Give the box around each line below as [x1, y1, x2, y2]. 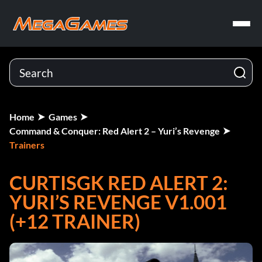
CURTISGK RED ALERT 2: [9, 171, 228, 194]
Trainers [9, 139, 44, 150]
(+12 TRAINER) [9, 209, 140, 233]
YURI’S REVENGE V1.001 [9, 190, 227, 213]
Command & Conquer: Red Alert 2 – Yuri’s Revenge [9, 125, 220, 136]
